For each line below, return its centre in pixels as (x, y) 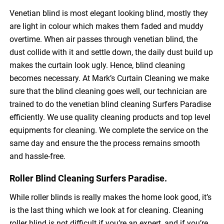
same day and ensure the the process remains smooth (105, 143)
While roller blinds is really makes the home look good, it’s (111, 197)
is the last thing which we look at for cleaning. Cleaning (107, 210)
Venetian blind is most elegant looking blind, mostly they (109, 13)
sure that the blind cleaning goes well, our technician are (108, 91)
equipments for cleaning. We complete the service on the (109, 130)
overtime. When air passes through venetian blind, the (104, 39)
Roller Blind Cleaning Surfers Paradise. (88, 178)
